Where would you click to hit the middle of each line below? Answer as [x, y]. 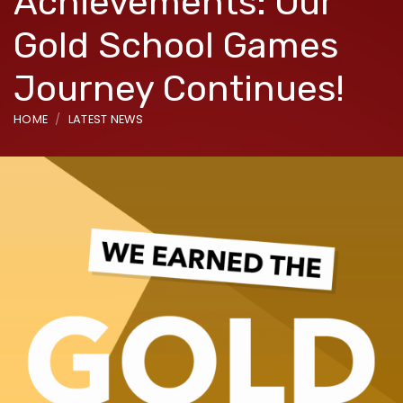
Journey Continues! [179, 88]
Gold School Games [176, 45]
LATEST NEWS [106, 119]
